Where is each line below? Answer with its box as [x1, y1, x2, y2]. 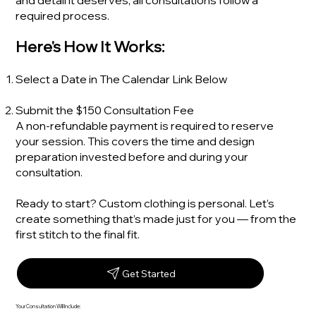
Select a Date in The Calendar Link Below [16, 72, 228, 87]
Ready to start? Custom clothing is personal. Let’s [16, 196, 275, 211]
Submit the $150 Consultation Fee [16, 103, 195, 118]
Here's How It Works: [16, 37, 165, 57]
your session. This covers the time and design [16, 134, 255, 149]
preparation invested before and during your [16, 150, 249, 164]
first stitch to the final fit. [16, 227, 140, 242]
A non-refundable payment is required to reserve [16, 119, 274, 133]
